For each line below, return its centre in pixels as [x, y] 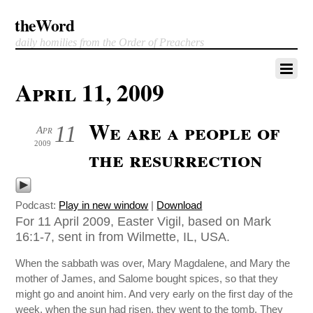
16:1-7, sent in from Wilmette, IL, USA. [123, 236]
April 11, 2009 [90, 92]
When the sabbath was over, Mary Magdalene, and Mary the [153, 263]
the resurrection [176, 159]
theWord [45, 25]
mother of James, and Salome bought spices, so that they [147, 279]
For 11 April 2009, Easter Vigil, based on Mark [144, 221]
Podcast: [37, 205]
